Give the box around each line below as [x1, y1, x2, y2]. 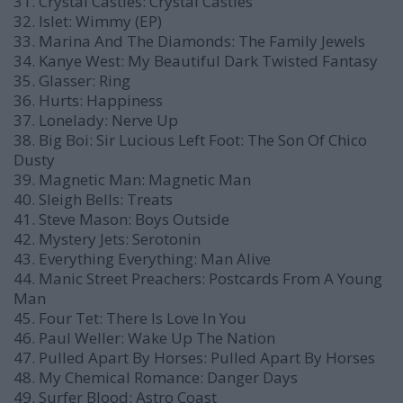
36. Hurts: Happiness [13, 90, 163, 111]
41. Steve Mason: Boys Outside [13, 209, 229, 229]
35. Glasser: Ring [13, 70, 130, 91]
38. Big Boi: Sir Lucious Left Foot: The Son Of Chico [13, 130, 367, 150]
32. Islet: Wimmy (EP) [13, 11, 162, 31]
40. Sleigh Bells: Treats [13, 189, 173, 210]
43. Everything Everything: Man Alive [13, 248, 271, 269]
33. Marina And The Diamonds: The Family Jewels [13, 31, 365, 51]
